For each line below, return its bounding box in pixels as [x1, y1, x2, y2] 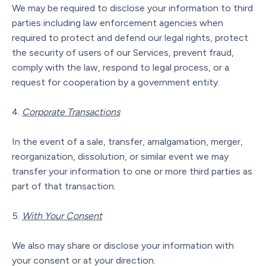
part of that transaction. [12, 180, 116, 192]
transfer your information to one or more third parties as [12, 165, 252, 177]
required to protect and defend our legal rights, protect [12, 31, 248, 43]
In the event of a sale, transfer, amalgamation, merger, [12, 135, 243, 147]
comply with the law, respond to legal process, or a [12, 61, 229, 73]
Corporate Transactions [22, 106, 120, 118]
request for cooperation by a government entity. [12, 76, 220, 88]
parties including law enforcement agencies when [12, 17, 223, 28]
